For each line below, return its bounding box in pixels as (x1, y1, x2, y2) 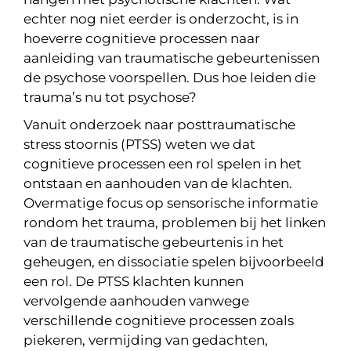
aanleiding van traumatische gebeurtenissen (24, 50, 320, 66)
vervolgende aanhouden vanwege (24, 293, 249, 309)
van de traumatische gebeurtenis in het (24, 234, 284, 250)
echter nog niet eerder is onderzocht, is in (24, 11, 299, 27)
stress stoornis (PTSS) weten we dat (24, 136, 255, 152)
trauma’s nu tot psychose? (24, 89, 197, 105)
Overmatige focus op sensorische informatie (24, 195, 318, 211)
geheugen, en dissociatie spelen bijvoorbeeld (24, 254, 324, 270)
